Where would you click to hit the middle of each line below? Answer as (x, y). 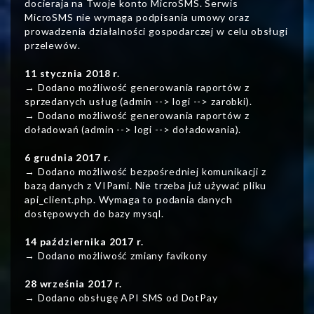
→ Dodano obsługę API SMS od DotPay (121, 298)
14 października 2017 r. (84, 242)
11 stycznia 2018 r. (73, 74)
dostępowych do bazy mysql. (94, 214)
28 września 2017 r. (74, 284)
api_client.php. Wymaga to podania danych (129, 200)
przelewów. (53, 46)
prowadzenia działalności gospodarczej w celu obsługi (156, 32)
